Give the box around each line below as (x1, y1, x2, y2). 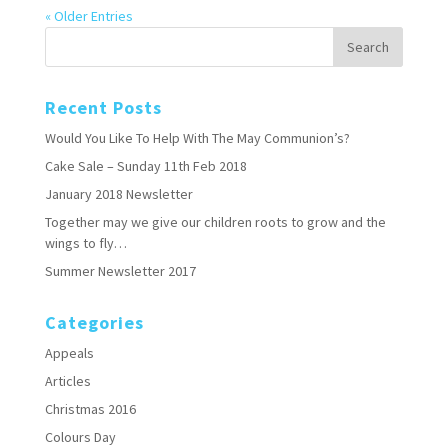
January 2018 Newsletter (44, 184, 193, 203)
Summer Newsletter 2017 (44, 261, 196, 280)
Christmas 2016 (44, 399, 136, 418)
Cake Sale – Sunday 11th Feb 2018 (44, 156, 247, 175)
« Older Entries (44, 6, 133, 25)
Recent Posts (44, 95, 162, 119)
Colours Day (44, 427, 116, 446)
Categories (44, 310, 144, 334)
